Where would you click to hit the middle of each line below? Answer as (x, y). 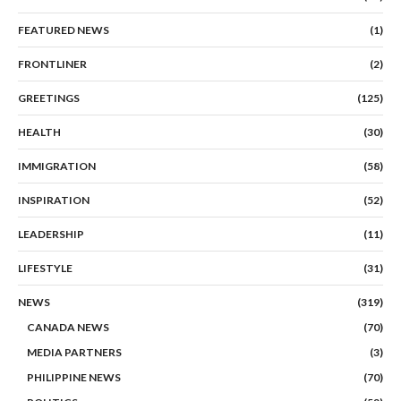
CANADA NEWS (68, 328)
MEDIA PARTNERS (74, 353)
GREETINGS (49, 98)
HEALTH (39, 132)
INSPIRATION (54, 200)
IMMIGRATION (57, 166)
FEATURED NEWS (64, 30)
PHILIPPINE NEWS (74, 378)
